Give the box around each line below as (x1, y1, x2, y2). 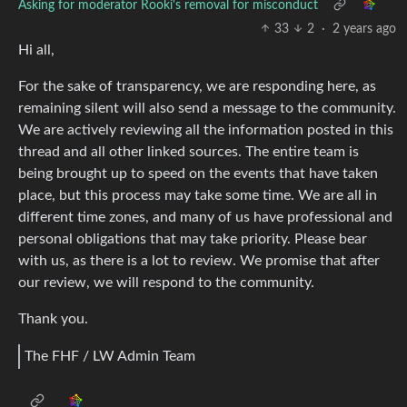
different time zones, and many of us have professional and (18, 209, 392, 224)
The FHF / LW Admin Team (25, 349, 195, 364)
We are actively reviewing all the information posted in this (18, 122, 393, 137)
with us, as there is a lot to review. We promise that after (18, 253, 380, 268)
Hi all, (18, 42, 55, 57)
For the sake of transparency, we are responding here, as (18, 78, 376, 94)
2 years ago (333, 22, 396, 35)
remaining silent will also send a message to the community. (18, 100, 396, 115)
